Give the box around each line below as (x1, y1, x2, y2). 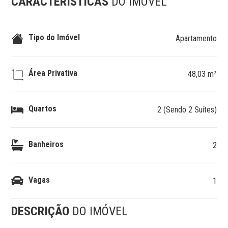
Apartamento (175, 34, 217, 43)
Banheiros (28, 139, 64, 149)
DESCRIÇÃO (11, 204, 73, 218)
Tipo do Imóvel (28, 32, 80, 42)
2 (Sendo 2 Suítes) (157, 105, 217, 115)
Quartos (28, 103, 57, 113)
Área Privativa (28, 68, 78, 78)
